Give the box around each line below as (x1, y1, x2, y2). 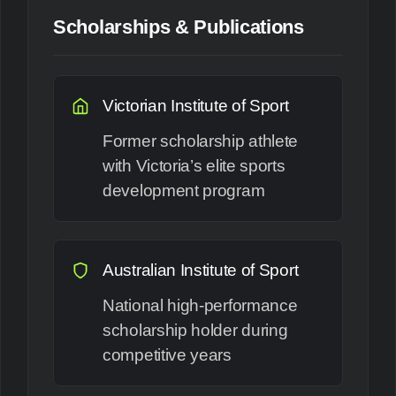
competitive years (103, 345, 232, 364)
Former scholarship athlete (103, 131, 299, 150)
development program (103, 180, 265, 200)
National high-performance (103, 295, 298, 315)
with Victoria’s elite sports (103, 156, 286, 175)
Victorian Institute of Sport (103, 95, 289, 115)
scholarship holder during (103, 320, 288, 339)
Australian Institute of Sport (103, 260, 299, 279)
